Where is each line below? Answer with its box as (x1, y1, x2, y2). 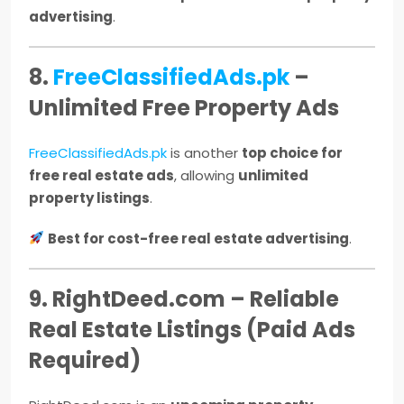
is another (167, 142, 242, 162)
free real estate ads (29, 165, 174, 185)
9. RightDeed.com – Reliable (29, 283, 339, 314)
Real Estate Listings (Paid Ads (29, 314, 355, 344)
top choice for (242, 142, 343, 162)
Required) (29, 344, 141, 375)
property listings (29, 188, 150, 207)
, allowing (174, 165, 238, 185)
